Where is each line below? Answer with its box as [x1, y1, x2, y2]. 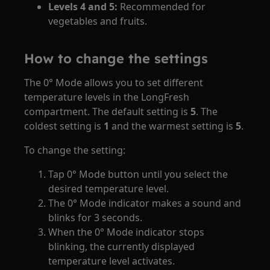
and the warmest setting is [109, 119, 236, 133]
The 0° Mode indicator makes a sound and [48, 196, 242, 210]
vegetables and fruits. [48, 14, 148, 28]
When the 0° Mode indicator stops [48, 225, 205, 239]
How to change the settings [24, 50, 209, 67]
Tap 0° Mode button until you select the [48, 168, 228, 181]
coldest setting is [24, 119, 104, 133]
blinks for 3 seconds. [48, 211, 143, 224]
